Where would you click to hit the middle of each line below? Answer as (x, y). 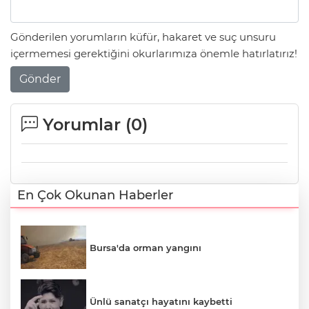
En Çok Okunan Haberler (95, 195)
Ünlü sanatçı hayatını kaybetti (161, 302)
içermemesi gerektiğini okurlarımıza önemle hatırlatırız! (154, 54)
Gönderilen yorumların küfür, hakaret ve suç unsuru (143, 37)
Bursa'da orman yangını (146, 247)
